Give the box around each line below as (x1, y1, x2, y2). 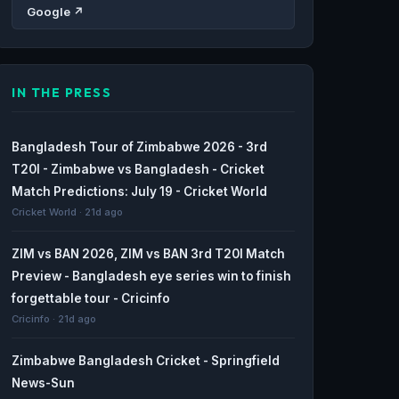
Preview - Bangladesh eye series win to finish (12, 268, 291, 283)
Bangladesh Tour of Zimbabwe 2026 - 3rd (12, 139, 267, 154)
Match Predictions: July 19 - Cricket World (12, 183, 267, 199)
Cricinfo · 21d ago (12, 312, 96, 325)
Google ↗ (27, 4, 85, 19)
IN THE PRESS (12, 84, 111, 101)
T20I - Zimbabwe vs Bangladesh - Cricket (12, 161, 265, 176)
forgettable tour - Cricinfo (12, 290, 170, 305)
